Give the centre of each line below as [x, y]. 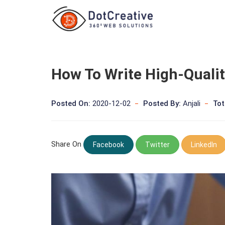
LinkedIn [204, 145]
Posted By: [162, 103]
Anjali [191, 103]
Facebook [108, 145]
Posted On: [71, 103]
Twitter [157, 145]
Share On [67, 144]
